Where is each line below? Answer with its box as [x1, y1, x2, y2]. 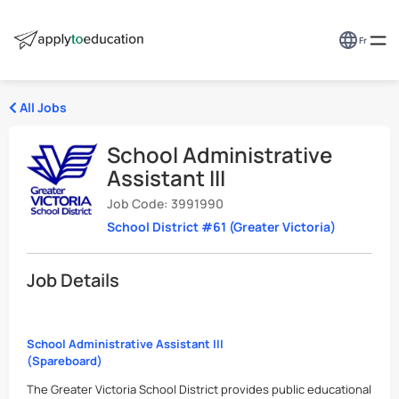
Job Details [27, 268, 119, 292]
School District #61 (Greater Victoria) [107, 218, 336, 235]
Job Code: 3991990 [107, 195, 224, 212]
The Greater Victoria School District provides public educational [27, 381, 371, 397]
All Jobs [17, 99, 67, 116]
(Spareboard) [27, 353, 102, 369]
